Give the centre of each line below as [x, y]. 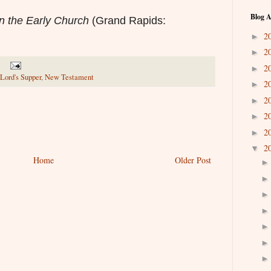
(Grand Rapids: [127, 20]
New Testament [69, 77]
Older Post [193, 160]
